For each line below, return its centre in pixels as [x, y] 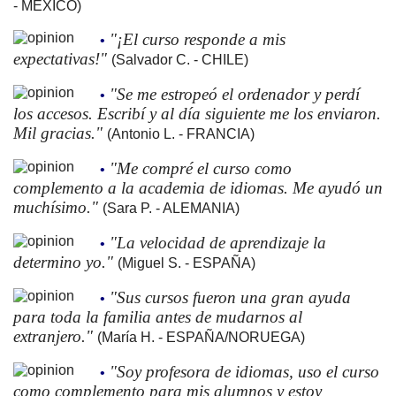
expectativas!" [62, 58]
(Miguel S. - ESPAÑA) [187, 263]
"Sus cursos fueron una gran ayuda [230, 297]
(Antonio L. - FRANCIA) [181, 133]
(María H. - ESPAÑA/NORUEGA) [201, 337]
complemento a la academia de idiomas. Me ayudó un [198, 187]
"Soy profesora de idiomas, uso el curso [244, 371]
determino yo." [65, 262]
